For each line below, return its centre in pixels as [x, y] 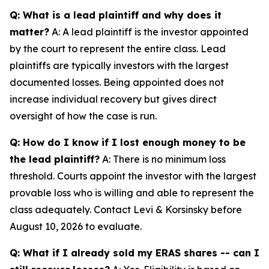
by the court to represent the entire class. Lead [118, 49]
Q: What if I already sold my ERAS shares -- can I [134, 253]
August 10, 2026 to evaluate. [76, 226]
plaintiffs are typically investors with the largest [119, 65]
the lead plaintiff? [55, 159]
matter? [29, 32]
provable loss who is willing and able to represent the [132, 193]
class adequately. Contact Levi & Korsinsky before [126, 210]
